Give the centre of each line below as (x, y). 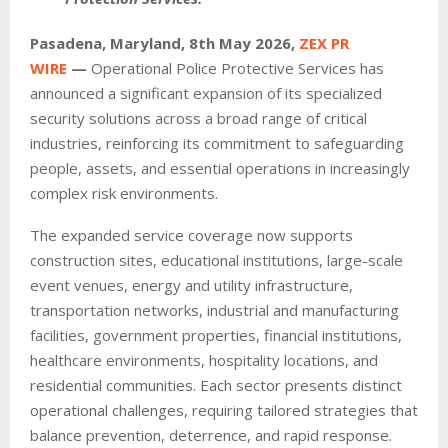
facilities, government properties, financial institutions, (216, 334)
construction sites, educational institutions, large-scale (216, 259)
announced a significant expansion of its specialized (206, 92)
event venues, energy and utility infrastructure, (191, 284)
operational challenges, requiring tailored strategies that (224, 409)
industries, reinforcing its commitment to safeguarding (217, 142)
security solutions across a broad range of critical (198, 117)
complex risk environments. (124, 192)
